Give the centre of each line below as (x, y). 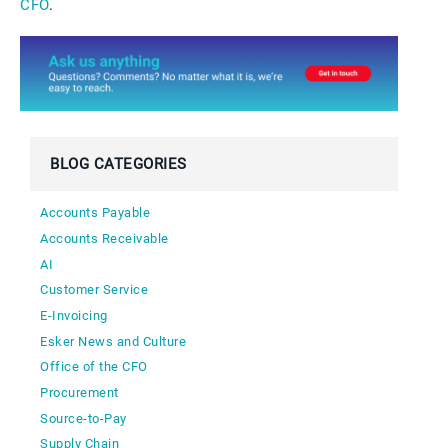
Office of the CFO (94, 367)
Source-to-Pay (83, 418)
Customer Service (94, 290)
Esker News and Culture (113, 341)
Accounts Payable (95, 213)
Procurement (79, 392)
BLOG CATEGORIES (118, 164)
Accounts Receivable (104, 238)
